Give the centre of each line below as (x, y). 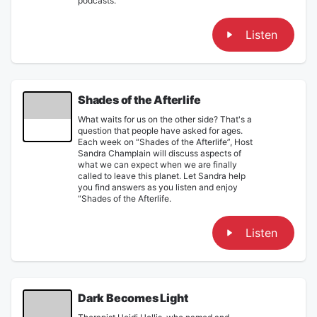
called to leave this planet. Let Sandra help (162, 175)
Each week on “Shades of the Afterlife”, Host (165, 142)
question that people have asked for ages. (160, 130)
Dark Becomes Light (133, 298)
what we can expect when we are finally (157, 164)
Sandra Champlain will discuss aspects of (160, 153)
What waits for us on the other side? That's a (165, 119)
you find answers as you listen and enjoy (158, 187)
